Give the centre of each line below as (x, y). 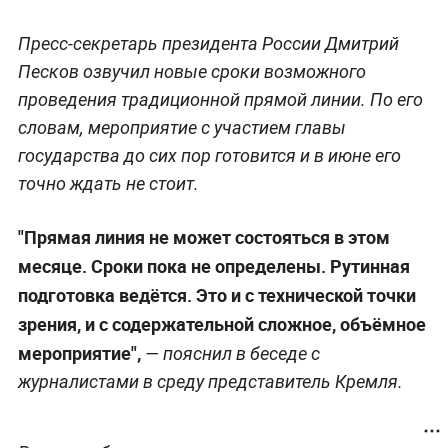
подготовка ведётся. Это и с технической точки (216, 294)
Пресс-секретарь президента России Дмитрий (208, 43)
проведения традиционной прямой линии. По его (220, 99)
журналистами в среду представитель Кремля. (210, 381)
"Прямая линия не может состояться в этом (203, 236)
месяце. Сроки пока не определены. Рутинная (213, 265)
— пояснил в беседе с (230, 353)
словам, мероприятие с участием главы (181, 127)
